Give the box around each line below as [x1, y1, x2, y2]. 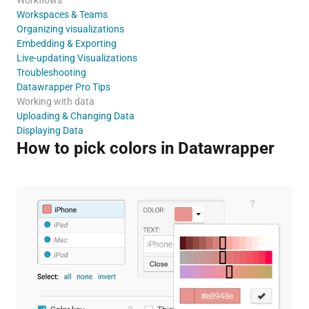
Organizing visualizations [16, 23, 124, 34]
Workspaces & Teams [16, 8, 108, 20]
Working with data [16, 95, 94, 107]
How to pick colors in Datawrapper [16, 138, 275, 158]
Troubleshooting [16, 66, 86, 78]
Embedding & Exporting [16, 37, 117, 49]
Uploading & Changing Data [16, 110, 134, 121]
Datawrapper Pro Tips [16, 81, 110, 92]
